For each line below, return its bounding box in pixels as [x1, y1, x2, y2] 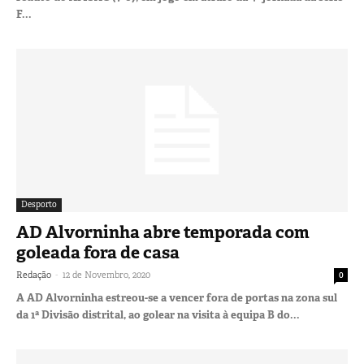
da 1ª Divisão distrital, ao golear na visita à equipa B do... [16, 308, 300, 323]
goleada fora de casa [16, 241, 180, 265]
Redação [16, 269, 51, 281]
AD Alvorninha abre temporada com [16, 221, 310, 245]
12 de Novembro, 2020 [63, 269, 150, 281]
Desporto [21, 199, 57, 210]
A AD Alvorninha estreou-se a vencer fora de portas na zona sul [16, 291, 337, 305]
